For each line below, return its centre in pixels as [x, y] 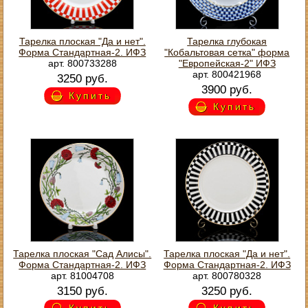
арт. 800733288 [82, 63]
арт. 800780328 [227, 275]
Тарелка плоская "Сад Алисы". [82, 253]
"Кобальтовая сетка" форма [227, 52]
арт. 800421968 [227, 74]
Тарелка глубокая [227, 41]
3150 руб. [82, 291]
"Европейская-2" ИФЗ [227, 63]
